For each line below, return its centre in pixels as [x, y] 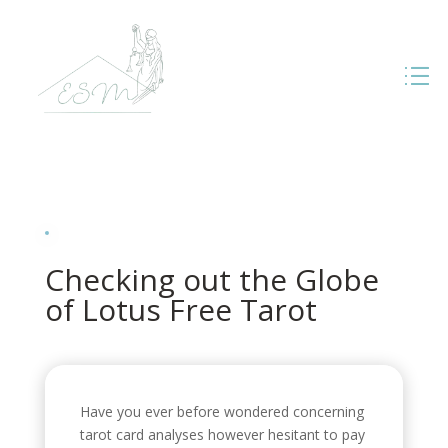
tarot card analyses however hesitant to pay [222, 434]
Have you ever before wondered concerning [221, 411]
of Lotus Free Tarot [180, 309]
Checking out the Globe [211, 279]
